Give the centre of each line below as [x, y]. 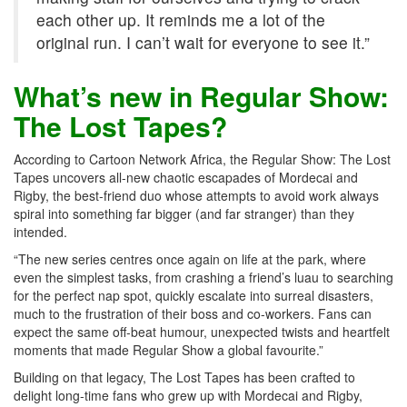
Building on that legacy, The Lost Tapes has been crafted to [184, 377]
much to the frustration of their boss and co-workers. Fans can [193, 313]
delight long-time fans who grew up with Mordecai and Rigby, [188, 395]
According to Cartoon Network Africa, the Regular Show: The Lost [202, 159]
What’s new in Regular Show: [201, 95]
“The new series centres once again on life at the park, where [190, 258]
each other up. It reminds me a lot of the [181, 19]
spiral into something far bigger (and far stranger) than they [184, 213]
